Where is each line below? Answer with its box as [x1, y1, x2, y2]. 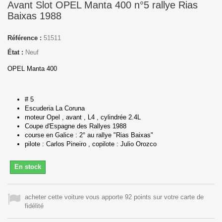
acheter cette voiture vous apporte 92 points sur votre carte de [25, 193, 204, 201]
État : [7, 48, 23, 56]
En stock [14, 163, 41, 170]
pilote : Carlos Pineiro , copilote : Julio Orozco [25, 140, 157, 148]
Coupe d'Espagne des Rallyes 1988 [25, 122, 130, 130]
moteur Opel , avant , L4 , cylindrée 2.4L [25, 113, 143, 121]
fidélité [25, 202, 44, 210]
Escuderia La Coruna [25, 104, 85, 112]
